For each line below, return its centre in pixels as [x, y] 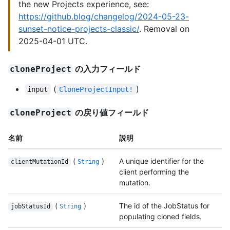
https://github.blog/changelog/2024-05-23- [104, 17]
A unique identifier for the [161, 161]
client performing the [154, 172]
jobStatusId [30, 207]
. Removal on [164, 29]
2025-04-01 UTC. [53, 41]
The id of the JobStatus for [164, 206]
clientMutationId [39, 162]
